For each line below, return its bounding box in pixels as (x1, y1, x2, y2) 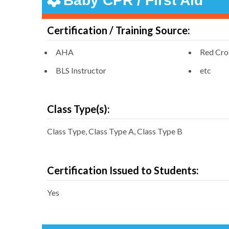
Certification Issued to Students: (47, 164, 199, 177)
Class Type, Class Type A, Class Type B (47, 126, 182, 136)
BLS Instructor (56, 65, 106, 76)
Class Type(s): (47, 103, 110, 116)
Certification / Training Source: (47, 24, 190, 37)
